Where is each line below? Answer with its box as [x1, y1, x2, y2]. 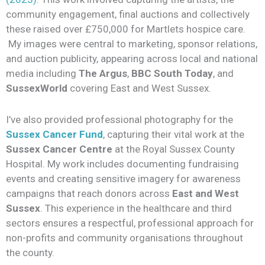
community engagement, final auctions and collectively [6, 8, 250, 21]
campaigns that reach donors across [6, 187, 172, 199]
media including [6, 67, 79, 80]
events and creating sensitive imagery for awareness [6, 172, 241, 185]
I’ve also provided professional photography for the [6, 113, 233, 125]
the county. [6, 246, 54, 258]
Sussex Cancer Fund [6, 128, 103, 140]
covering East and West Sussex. [67, 82, 211, 95]
